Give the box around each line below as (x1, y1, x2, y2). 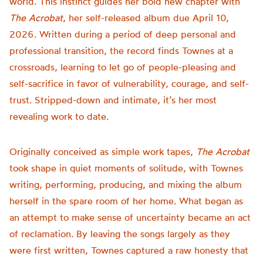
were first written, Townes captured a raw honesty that (9, 244, 248, 256)
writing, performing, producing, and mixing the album (9, 178, 242, 190)
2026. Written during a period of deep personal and (9, 28, 236, 40)
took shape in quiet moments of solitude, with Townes (9, 162, 243, 174)
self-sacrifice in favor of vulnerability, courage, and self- (9, 77, 249, 89)
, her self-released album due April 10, (63, 12, 229, 23)
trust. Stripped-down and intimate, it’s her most (9, 94, 217, 106)
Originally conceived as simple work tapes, (9, 146, 196, 157)
